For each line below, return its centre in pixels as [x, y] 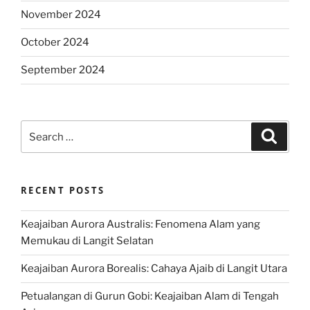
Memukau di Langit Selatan [87, 241]
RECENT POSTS [63, 191]
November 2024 [61, 15]
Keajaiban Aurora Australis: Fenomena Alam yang [140, 225]
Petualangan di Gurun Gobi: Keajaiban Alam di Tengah [150, 297]
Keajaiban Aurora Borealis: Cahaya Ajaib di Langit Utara [154, 269]
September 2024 [63, 70]
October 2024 [55, 43]
